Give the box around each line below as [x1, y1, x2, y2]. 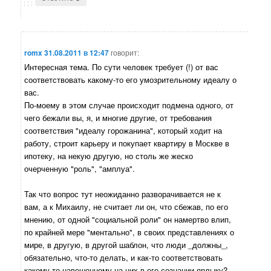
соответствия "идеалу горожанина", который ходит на [24, 125, 223, 137]
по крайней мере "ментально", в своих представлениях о [24, 226, 235, 238]
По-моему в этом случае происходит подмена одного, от [24, 99, 234, 111]
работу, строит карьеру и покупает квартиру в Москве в [24, 137, 230, 149]
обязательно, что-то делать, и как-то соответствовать [24, 252, 223, 264]
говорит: [111, 47, 140, 58]
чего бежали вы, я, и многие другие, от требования [24, 112, 212, 124]
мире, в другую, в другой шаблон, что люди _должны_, [24, 239, 229, 251]
